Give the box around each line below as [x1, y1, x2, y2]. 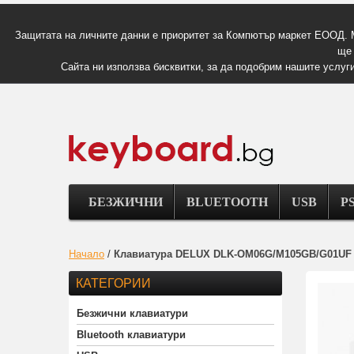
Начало [69, 248, 104, 261]
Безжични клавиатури [77, 307, 188, 320]
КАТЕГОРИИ [76, 277, 151, 291]
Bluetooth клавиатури [77, 329, 186, 341]
